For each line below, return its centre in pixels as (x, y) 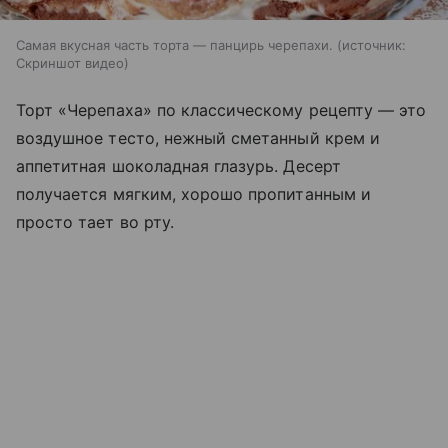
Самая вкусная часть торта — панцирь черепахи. (176, 44)
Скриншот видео (70, 62)
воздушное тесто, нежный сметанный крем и (198, 137)
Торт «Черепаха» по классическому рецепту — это (221, 109)
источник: (374, 44)
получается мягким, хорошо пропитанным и (193, 193)
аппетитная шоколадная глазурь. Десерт (178, 165)
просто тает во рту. (95, 221)
